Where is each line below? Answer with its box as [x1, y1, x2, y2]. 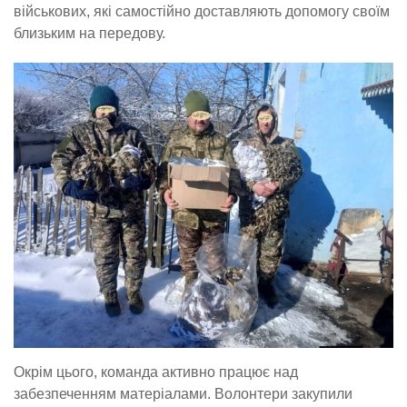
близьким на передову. [14, 25, 165, 42]
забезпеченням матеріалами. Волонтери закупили [14, 385, 352, 402]
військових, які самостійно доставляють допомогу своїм [14, 4, 390, 20]
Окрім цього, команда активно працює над [14, 363, 298, 380]
